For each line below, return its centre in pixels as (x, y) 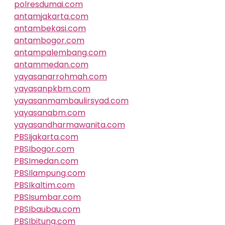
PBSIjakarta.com (46, 137)
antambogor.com (49, 40)
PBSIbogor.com (44, 149)
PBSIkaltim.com (44, 185)
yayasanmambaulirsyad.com (71, 101)
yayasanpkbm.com (52, 89)
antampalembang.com (60, 52)
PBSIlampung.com (50, 173)
